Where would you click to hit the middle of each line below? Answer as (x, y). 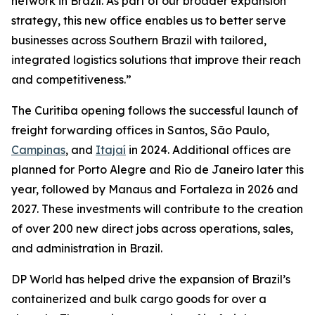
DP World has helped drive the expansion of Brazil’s (151, 279)
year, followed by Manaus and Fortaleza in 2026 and (155, 189)
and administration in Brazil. (87, 248)
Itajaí (111, 150)
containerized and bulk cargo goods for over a (139, 299)
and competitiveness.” (71, 79)
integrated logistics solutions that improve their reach (156, 60)
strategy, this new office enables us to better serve (149, 20)
